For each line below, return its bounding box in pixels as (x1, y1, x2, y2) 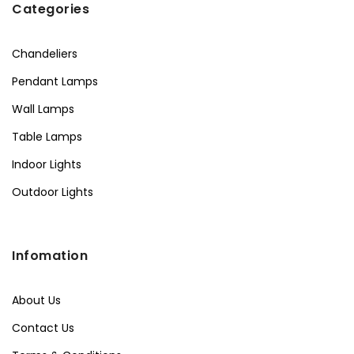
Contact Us (12, 319, 74, 336)
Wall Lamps (12, 100, 74, 117)
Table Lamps (12, 128, 82, 145)
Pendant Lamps (12, 73, 98, 89)
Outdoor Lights (12, 183, 93, 200)
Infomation (12, 246, 88, 265)
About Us (12, 292, 61, 308)
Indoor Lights (12, 156, 81, 172)
